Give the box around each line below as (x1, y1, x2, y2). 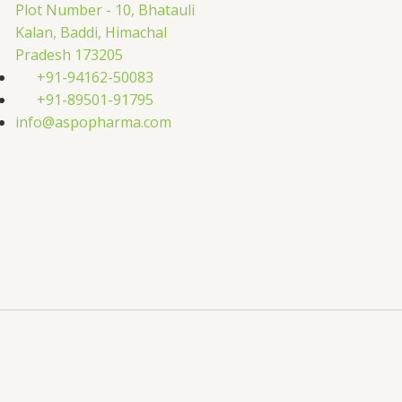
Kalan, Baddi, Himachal (15, 22, 167, 42)
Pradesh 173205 (15, 44, 123, 65)
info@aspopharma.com (15, 111, 171, 132)
